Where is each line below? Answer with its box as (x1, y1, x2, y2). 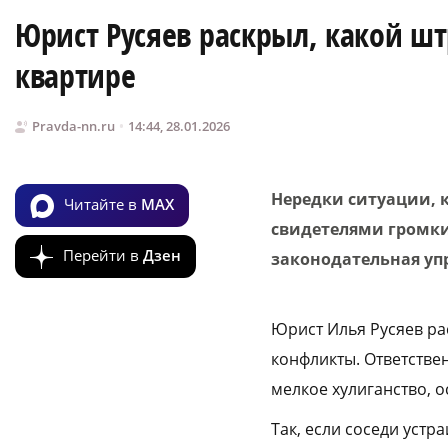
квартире (15, 54, 136, 99)
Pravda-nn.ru (32, 117, 115, 136)
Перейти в (63, 244, 143, 265)
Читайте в (64, 193, 141, 214)
